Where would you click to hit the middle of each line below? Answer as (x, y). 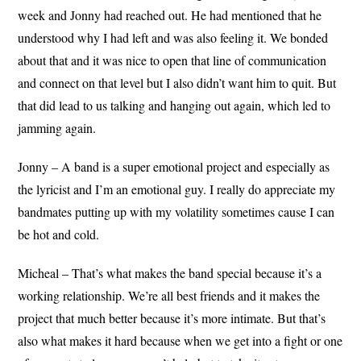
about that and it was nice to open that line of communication (172, 60)
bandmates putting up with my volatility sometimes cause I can (176, 211)
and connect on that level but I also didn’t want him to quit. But (177, 82)
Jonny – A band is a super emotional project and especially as (174, 166)
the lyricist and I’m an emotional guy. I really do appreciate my (177, 189)
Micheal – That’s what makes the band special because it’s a (170, 272)
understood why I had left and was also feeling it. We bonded (173, 37)
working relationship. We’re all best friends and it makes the (169, 295)
